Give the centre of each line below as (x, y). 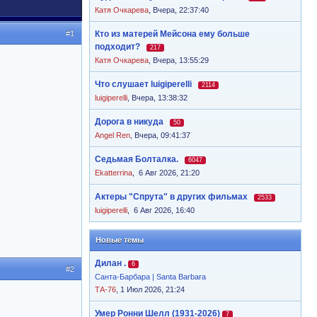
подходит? (117, 47)
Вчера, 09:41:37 (162, 135)
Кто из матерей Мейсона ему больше (172, 34)
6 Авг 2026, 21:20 (168, 173)
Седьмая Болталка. (137, 159)
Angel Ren (113, 135)
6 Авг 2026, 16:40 (163, 210)
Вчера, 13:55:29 (181, 60)
